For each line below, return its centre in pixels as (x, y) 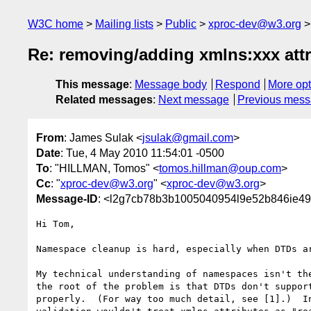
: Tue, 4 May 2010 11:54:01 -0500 (142, 153)
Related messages (104, 100)
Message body (171, 85)
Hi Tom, (56, 224)
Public (181, 24)
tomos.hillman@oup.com (220, 168)
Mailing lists (124, 24)
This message (92, 85)
